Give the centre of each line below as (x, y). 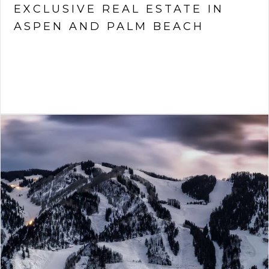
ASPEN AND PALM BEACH (109, 26)
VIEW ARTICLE (62, 61)
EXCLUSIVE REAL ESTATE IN (119, 9)
